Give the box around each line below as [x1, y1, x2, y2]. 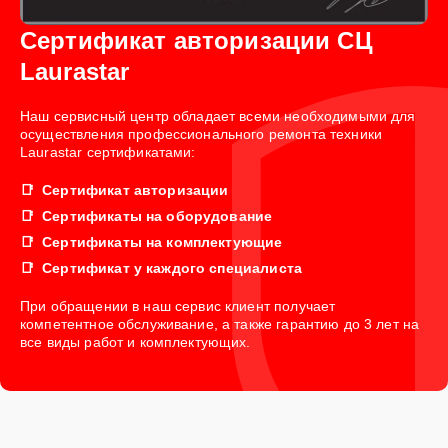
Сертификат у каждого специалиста [42, 259, 302, 276]
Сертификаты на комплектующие [42, 233, 283, 250]
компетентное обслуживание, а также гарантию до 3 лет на [20, 315, 420, 332]
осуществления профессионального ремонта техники [20, 125, 383, 142]
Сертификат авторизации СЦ [20, 26, 373, 54]
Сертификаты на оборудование [42, 207, 273, 224]
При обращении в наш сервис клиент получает [20, 297, 336, 314]
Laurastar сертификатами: [20, 143, 196, 160]
